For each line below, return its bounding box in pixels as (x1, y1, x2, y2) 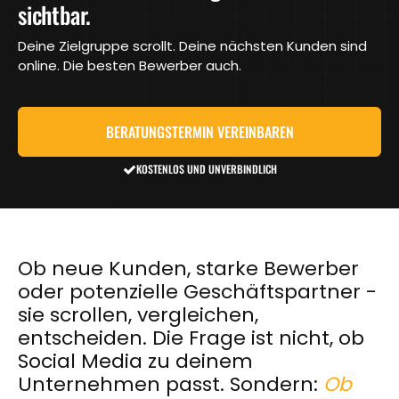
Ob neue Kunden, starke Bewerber (18, 255, 359, 283)
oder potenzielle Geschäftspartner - (18, 278, 377, 306)
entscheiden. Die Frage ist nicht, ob (18, 324, 364, 353)
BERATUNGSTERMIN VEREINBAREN (105, 121, 294, 143)
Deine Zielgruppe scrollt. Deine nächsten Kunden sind (18, 37, 367, 56)
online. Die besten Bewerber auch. (18, 56, 241, 76)
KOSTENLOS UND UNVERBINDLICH (135, 161, 277, 177)
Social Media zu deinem (18, 347, 253, 376)
